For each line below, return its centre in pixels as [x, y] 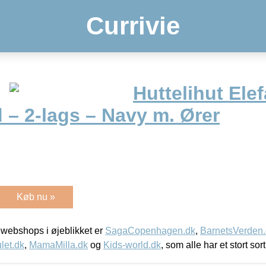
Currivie [133, 26]
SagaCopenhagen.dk [150, 230]
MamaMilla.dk [58, 245]
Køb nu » [36, 197]
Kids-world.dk [132, 245]
